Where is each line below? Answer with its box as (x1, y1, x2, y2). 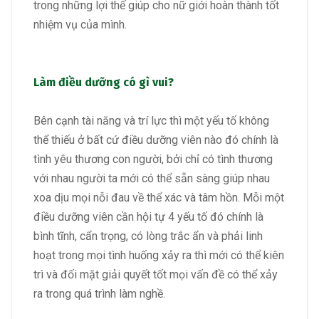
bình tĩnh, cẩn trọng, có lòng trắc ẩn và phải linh (33, 229, 263, 243)
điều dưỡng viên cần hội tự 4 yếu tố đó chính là (33, 209, 263, 224)
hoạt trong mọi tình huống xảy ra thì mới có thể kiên (33, 248, 284, 262)
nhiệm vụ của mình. (33, 18, 127, 32)
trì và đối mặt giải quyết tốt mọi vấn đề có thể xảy (33, 267, 278, 281)
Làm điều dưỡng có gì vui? (33, 75, 174, 89)
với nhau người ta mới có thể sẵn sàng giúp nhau (33, 171, 270, 185)
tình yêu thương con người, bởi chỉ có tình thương (33, 152, 273, 166)
